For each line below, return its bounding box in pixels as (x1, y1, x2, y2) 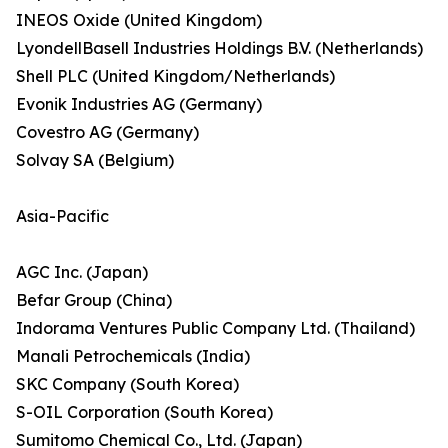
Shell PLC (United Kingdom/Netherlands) (16, 66, 335, 87)
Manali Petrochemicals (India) (16, 346, 250, 367)
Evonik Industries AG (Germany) (16, 94, 262, 115)
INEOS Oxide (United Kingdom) (16, 10, 262, 31)
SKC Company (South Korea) (16, 374, 239, 395)
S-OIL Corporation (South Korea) (16, 402, 273, 423)
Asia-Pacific (16, 206, 109, 227)
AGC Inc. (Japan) (16, 262, 148, 283)
